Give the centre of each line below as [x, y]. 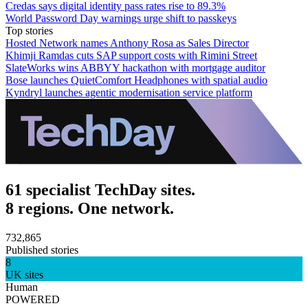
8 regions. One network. [90, 208]
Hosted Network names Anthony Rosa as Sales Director [127, 43]
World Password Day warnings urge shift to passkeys [121, 18]
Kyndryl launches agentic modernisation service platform [129, 92]
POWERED [33, 299]
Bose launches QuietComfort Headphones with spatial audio [136, 80]
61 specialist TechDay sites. [100, 189]
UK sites [24, 274]
